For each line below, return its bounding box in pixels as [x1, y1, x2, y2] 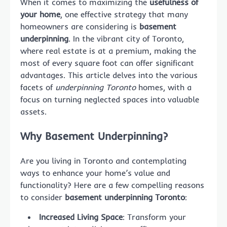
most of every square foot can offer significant [20, 58, 194, 68]
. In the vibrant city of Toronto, [68, 33, 184, 44]
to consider [20, 192, 65, 202]
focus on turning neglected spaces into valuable [20, 94, 199, 104]
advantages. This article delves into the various [20, 70, 198, 80]
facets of [20, 82, 55, 92]
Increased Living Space [39, 211, 123, 222]
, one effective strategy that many [60, 9, 188, 19]
